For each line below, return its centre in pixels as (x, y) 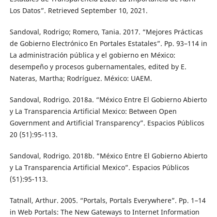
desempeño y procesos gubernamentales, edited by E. (98, 66)
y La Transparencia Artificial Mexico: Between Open (93, 111)
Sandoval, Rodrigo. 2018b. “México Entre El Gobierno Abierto (108, 155)
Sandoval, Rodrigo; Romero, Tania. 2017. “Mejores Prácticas (106, 31)
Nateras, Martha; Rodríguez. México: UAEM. (81, 78)
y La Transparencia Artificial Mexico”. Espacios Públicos (99, 167)
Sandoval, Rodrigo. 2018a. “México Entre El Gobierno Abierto (108, 99)
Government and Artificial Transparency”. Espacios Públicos (107, 123)
